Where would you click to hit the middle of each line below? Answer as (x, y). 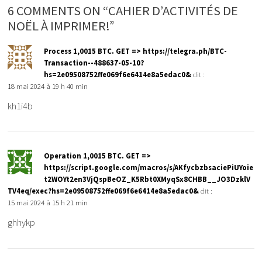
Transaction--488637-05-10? (94, 63)
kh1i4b (20, 106)
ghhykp (22, 223)
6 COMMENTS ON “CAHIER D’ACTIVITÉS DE (123, 11)
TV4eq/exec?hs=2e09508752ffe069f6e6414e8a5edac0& (104, 191)
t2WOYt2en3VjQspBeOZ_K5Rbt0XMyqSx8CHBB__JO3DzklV (147, 179)
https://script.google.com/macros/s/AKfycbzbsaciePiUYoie (149, 168)
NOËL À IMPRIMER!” (61, 26)
